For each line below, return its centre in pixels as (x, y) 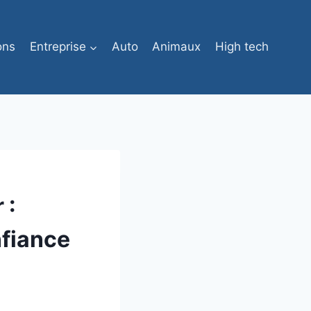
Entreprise (58, 47)
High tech (242, 47)
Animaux (177, 47)
